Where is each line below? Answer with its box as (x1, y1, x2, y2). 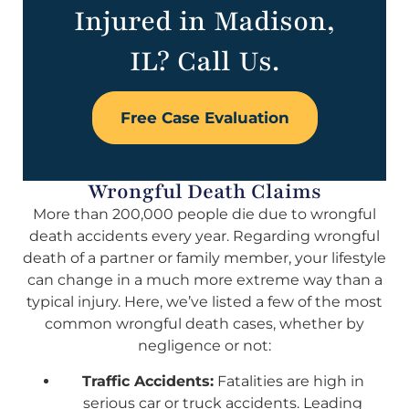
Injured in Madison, (73, 3, 336, 41)
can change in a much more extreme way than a (26, 271, 383, 289)
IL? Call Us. (130, 43, 279, 81)
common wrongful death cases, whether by (45, 315, 364, 333)
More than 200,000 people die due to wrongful (33, 205, 376, 224)
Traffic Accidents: (81, 372, 214, 390)
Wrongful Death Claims (88, 178, 321, 206)
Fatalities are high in (213, 372, 364, 390)
